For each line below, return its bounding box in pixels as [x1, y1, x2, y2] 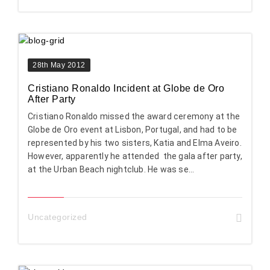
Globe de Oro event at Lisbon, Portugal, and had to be [28, 124, 237, 134]
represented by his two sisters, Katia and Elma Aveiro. [28, 137, 242, 148]
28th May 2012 [33, 60, 86, 69]
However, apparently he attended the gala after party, [28, 151, 242, 161]
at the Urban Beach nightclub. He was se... [28, 164, 195, 174]
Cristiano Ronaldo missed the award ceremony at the [28, 111, 240, 121]
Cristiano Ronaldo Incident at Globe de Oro [28, 83, 224, 93]
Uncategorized [28, 212, 87, 222]
